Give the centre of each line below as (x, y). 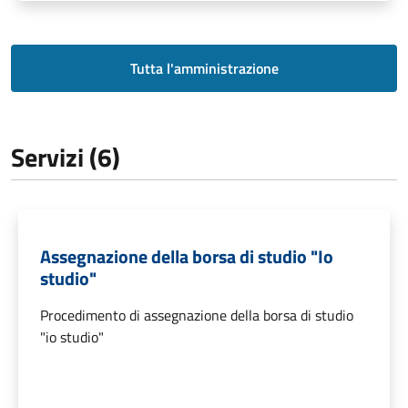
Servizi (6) (66, 158)
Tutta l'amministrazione (204, 69)
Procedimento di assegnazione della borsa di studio (197, 316)
